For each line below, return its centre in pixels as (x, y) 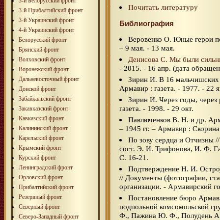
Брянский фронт (39, 49)
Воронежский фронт (44, 69)
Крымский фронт (40, 148)
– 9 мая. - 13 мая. (147, 48)
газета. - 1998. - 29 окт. (156, 108)
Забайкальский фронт (45, 98)
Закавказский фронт (43, 108)
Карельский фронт (41, 138)
